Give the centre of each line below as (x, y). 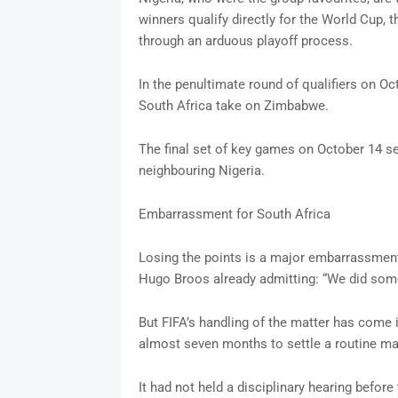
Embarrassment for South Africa (234, 215)
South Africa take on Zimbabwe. (233, 106)
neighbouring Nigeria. (201, 171)
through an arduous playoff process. (245, 41)
